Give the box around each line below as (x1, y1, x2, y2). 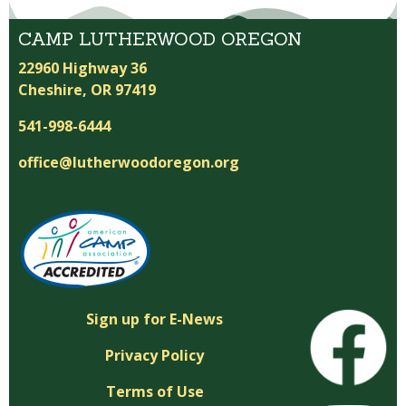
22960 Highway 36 (18, 58, 147, 79)
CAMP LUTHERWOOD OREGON (18, 27, 302, 51)
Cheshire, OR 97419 (18, 80, 156, 101)
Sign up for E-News (86, 309, 223, 330)
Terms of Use (105, 382, 204, 402)
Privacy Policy (105, 345, 204, 366)
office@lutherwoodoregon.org (18, 152, 239, 173)
